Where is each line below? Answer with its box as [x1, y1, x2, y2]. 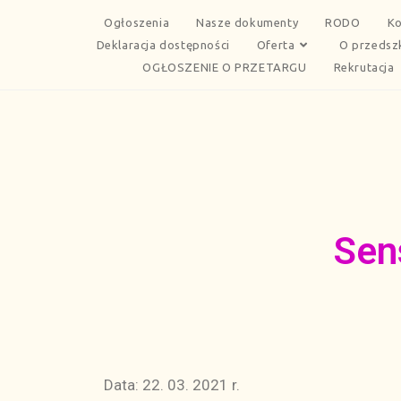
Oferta [256, 38, 295, 51]
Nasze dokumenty [196, 15, 299, 29]
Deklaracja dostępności [96, 38, 230, 51]
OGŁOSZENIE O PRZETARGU [142, 60, 307, 73]
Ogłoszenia [104, 15, 170, 29]
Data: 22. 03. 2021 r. [100, 376, 240, 394]
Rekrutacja [333, 60, 395, 73]
